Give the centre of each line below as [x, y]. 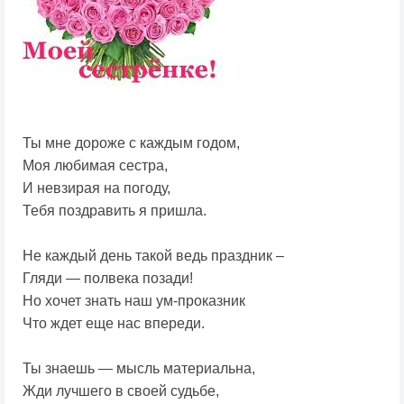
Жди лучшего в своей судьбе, [121, 391]
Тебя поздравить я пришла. [115, 211]
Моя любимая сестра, [95, 166]
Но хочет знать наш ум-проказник [134, 301]
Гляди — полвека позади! [108, 279]
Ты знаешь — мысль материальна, [139, 369]
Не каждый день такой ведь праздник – [153, 256]
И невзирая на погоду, [96, 188]
